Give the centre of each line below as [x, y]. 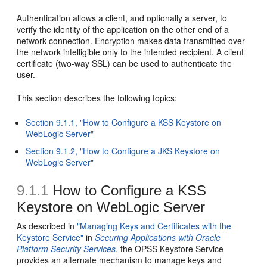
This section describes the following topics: [97, 98]
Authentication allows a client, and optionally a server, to [122, 18]
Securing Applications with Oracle [158, 237]
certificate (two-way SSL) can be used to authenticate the [125, 63]
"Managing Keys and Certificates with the [154, 226]
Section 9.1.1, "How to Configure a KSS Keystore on [124, 122]
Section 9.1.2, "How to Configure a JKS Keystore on [123, 151]
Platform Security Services [66, 249]
